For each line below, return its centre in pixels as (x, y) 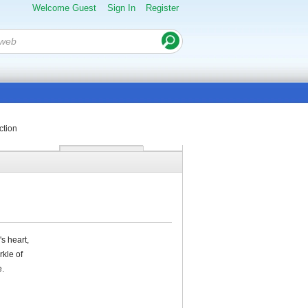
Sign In (121, 8)
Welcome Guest (64, 8)
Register (162, 8)
